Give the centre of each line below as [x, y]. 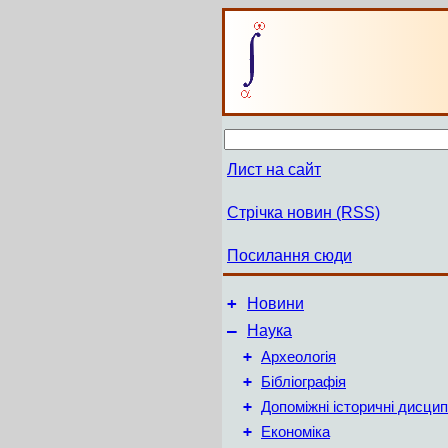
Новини [275, 303]
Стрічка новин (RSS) [303, 212]
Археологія [298, 357]
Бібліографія [303, 382]
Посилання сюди [289, 255]
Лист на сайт [274, 169]
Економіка [295, 432]
